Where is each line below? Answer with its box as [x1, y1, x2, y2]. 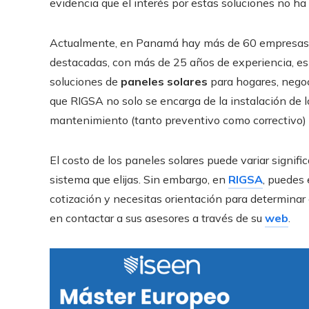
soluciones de [50, 74, 121, 88]
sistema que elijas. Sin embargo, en [50, 172, 228, 186]
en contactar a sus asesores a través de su [50, 210, 265, 225]
